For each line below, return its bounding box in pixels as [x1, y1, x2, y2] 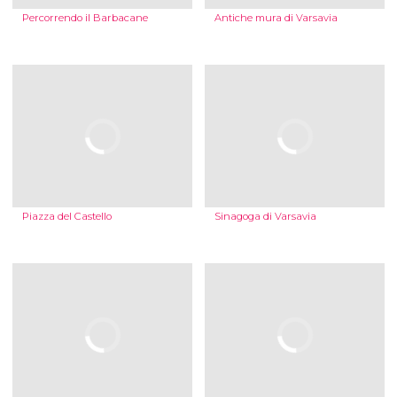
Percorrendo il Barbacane [21, 12, 148, 25]
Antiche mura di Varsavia [214, 12, 338, 25]
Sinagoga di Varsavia [214, 210, 316, 223]
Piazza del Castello [21, 210, 112, 223]
